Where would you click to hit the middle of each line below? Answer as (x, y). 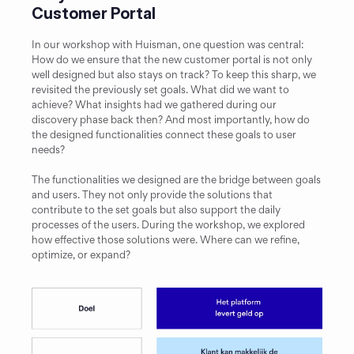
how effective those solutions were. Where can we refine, (166, 240)
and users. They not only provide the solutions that (152, 195)
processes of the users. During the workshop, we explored (168, 225)
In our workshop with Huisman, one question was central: (168, 45)
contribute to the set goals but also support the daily (156, 210)
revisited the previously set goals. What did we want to (160, 90)
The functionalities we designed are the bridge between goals (176, 180)
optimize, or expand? (81, 255)
